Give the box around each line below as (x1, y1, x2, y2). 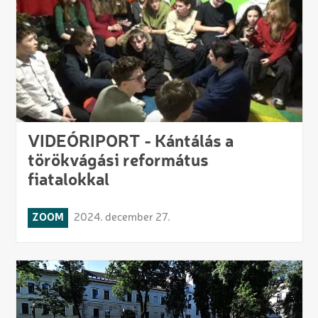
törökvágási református (27, 153, 209, 170)
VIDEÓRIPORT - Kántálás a (27, 133, 234, 151)
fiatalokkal (27, 172, 109, 190)
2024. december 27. (73, 212, 170, 224)
